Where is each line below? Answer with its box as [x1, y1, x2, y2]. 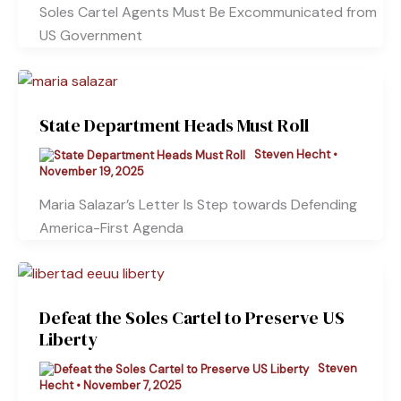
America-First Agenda [39, 218, 183, 238]
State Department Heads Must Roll [39, 113, 309, 139]
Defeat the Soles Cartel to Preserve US [39, 305, 345, 331]
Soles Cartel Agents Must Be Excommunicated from [39, 3, 377, 22]
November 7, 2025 [83, 378, 182, 394]
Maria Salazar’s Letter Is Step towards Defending [39, 195, 357, 215]
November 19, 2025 [39, 163, 144, 179]
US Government [39, 26, 142, 46]
